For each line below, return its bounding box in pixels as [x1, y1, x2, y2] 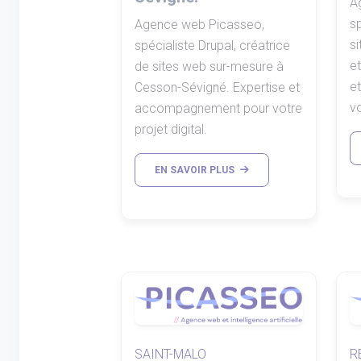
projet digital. [135, 121, 207, 137]
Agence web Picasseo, [135, 16, 264, 32]
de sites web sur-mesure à [135, 58, 284, 74]
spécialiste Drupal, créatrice [135, 37, 290, 53]
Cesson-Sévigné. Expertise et [135, 79, 300, 95]
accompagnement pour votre [135, 100, 302, 116]
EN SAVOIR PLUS [155, 164, 237, 176]
